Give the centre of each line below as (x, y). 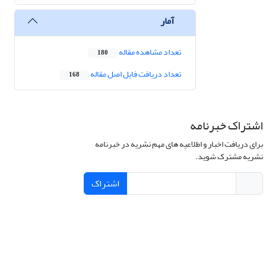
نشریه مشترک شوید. (229, 157)
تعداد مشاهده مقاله (149, 52)
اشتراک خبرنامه (226, 126)
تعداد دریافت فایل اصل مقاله (135, 74)
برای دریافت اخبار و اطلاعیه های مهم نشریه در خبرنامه (179, 144)
